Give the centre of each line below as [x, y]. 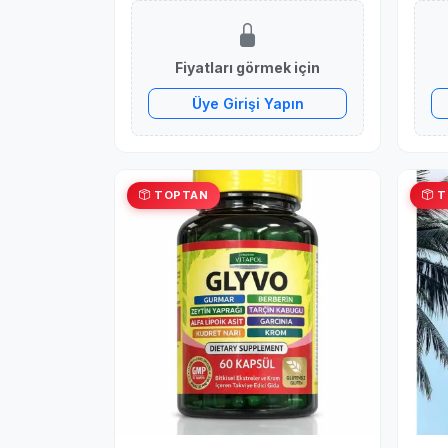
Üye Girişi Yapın [247, 103]
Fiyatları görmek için [247, 67]
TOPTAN [179, 195]
